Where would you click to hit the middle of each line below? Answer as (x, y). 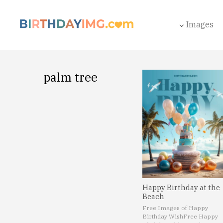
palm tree (71, 77)
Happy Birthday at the (181, 187)
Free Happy (201, 216)
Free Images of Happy (175, 208)
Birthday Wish (163, 216)
